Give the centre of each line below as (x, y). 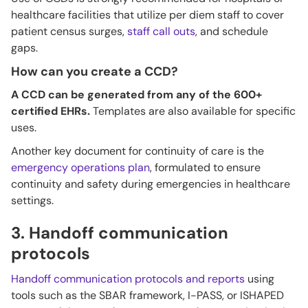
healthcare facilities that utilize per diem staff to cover (147, 14)
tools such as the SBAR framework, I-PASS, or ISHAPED (147, 295)
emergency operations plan (80, 167)
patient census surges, (69, 31)
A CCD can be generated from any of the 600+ (136, 94)
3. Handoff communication (120, 232)
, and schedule (232, 31)
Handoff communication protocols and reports (128, 278)
